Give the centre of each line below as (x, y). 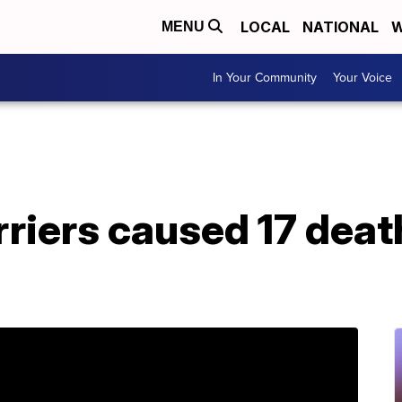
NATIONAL (341, 27)
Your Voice (363, 78)
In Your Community (265, 78)
